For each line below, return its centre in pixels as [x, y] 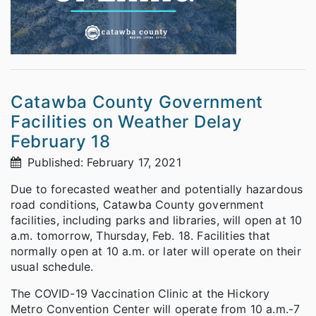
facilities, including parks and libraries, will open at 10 [157, 220]
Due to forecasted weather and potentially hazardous [157, 189]
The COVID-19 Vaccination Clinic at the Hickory [140, 293]
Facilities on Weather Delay [127, 121]
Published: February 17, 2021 [103, 162]
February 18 [61, 141]
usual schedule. [52, 266]
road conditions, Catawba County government [137, 204]
